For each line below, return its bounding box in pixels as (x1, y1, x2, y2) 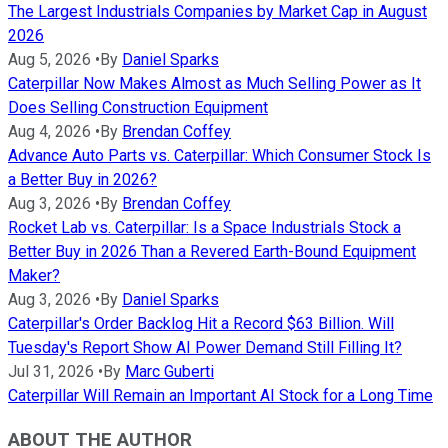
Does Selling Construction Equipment (8, 97, 268, 117)
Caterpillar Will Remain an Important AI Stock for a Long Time (8, 385, 433, 405)
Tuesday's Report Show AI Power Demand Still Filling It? (8, 337, 402, 357)
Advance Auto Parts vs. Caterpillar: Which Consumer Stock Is (8, 145, 431, 165)
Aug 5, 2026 (8, 49, 91, 69)
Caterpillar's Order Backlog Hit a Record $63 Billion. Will (8, 313, 394, 333)
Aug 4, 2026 (8, 121, 91, 141)
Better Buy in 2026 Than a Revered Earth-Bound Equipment (8, 241, 416, 261)
